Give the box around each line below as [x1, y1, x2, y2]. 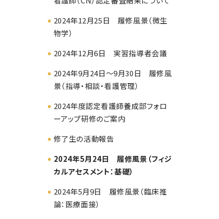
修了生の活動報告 [53, 133, 114, 144]
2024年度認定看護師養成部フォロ [53, 101, 167, 111]
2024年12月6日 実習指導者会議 [53, 48, 167, 59]
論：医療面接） [53, 199, 100, 210]
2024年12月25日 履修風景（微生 [53, 15, 168, 26]
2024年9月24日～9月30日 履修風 [53, 68, 172, 79]
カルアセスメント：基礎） [53, 166, 134, 177]
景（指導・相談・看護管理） [53, 81, 139, 91]
